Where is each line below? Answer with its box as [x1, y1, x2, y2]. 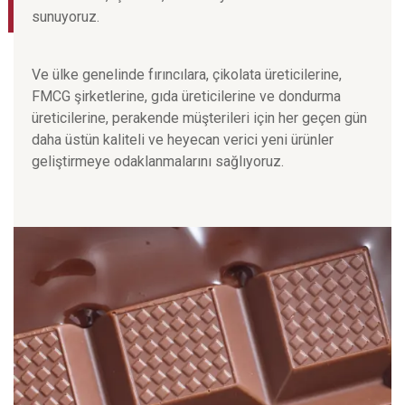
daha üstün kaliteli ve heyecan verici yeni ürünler [32, 131, 334, 148]
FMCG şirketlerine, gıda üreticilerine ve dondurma [32, 88, 341, 105]
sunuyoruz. [32, 8, 99, 25]
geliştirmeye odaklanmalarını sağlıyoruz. [32, 153, 284, 170]
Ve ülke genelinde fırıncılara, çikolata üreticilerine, [32, 66, 342, 83]
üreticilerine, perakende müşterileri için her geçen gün [32, 109, 367, 127]
